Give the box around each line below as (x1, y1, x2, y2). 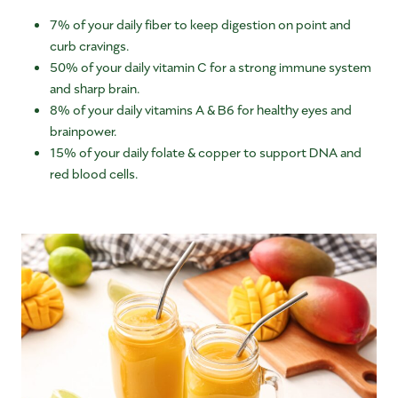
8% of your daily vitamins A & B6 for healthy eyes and (50, 100, 352, 118)
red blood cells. (50, 164, 138, 182)
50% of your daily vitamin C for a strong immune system (50, 58, 371, 76)
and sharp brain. (50, 79, 139, 97)
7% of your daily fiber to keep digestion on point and (50, 15, 351, 33)
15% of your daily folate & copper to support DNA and (50, 143, 362, 161)
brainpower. (50, 122, 116, 139)
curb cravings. (50, 36, 129, 54)
